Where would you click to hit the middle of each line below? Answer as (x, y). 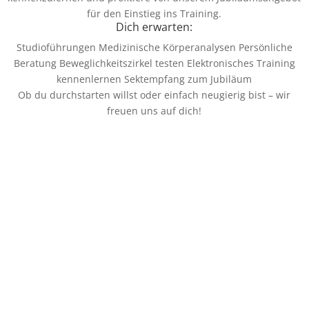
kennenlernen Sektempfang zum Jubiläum (154, 79)
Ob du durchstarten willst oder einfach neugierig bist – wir (154, 94)
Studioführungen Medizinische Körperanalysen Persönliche (154, 47)
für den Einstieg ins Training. (154, 13)
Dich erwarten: (154, 27)
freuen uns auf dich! (154, 110)
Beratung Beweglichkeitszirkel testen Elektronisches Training (154, 63)
